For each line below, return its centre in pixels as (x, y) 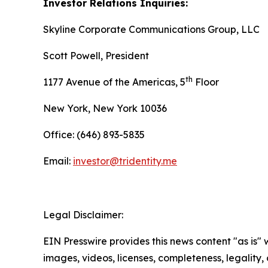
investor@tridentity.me (125, 161)
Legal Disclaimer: (83, 215)
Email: (58, 161)
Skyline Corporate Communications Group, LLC (151, 30)
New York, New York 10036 (105, 109)
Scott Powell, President (96, 56)
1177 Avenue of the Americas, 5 (114, 82)
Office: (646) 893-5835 (94, 135)
